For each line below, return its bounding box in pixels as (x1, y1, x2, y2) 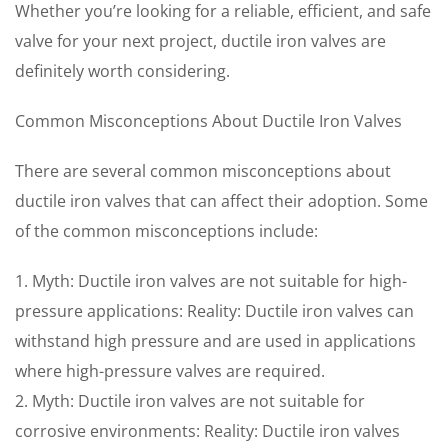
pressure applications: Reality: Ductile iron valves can (15, 300, 414, 322)
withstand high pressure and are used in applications (15, 330, 416, 352)
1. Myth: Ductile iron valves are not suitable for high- (15, 270, 407, 292)
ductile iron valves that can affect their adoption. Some (15, 190, 428, 212)
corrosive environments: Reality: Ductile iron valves (15, 420, 400, 442)
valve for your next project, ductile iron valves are (15, 30, 386, 52)
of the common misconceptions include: (15, 220, 318, 242)
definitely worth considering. (15, 60, 230, 82)
